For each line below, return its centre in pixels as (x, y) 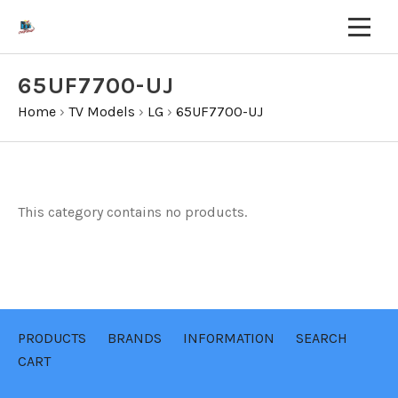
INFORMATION (229, 338)
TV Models (102, 111)
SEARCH (322, 338)
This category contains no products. (132, 212)
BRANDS (135, 338)
